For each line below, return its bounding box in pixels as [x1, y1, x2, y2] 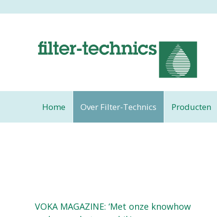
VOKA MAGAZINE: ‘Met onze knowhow [35, 201, 191, 212]
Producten [171, 101, 211, 112]
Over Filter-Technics [80, 101, 156, 112]
